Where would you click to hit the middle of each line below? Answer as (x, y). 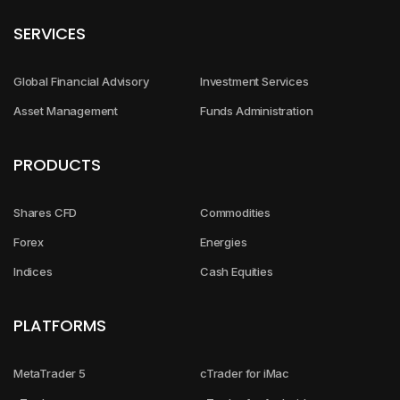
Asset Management (66, 111)
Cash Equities (237, 272)
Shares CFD (46, 213)
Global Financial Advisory (81, 82)
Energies (224, 242)
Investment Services (254, 82)
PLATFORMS (60, 326)
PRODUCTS (57, 165)
